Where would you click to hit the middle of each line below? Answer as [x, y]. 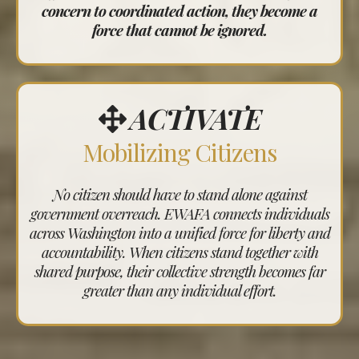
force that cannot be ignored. [179, 30]
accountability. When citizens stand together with [179, 252]
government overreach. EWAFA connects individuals [179, 214]
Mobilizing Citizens [179, 153]
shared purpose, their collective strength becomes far [179, 271]
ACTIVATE [195, 119]
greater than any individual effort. [179, 290]
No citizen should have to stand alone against [179, 194]
